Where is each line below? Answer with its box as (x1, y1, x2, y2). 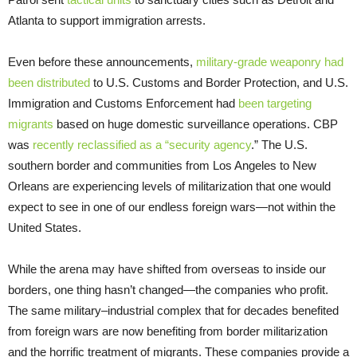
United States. (8, 221, 81, 235)
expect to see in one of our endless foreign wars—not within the (8, 200, 335, 214)
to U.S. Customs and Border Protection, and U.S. (90, 76, 348, 90)
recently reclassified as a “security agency (33, 138, 251, 152)
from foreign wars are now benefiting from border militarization (8, 324, 328, 339)
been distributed (8, 76, 90, 90)
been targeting (238, 96, 312, 111)
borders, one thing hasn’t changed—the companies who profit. (8, 283, 328, 297)
